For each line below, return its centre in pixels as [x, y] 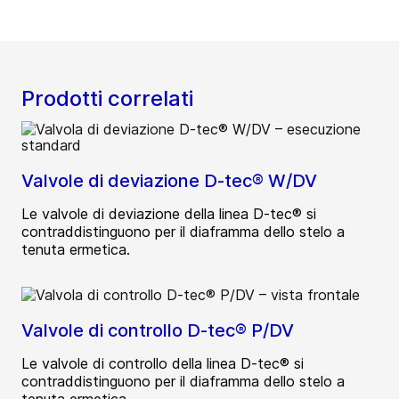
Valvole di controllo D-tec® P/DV [158, 330]
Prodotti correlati [107, 98]
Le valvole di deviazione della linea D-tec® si [169, 213]
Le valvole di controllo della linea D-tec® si [163, 363]
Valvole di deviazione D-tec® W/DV [169, 180]
